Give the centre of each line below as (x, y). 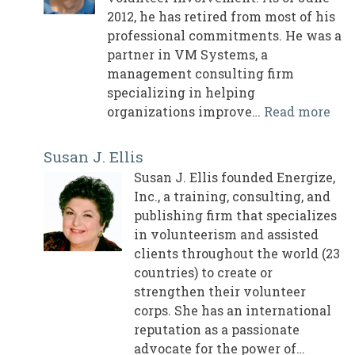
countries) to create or (203, 273)
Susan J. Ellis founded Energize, (235, 177)
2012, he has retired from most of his (221, 17)
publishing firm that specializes (235, 216)
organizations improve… (185, 112)
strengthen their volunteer (220, 292)
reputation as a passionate (217, 330)
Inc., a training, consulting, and (232, 197)
